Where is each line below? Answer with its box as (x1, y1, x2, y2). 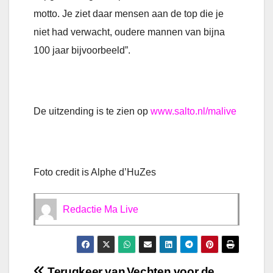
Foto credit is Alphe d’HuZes (34, 167, 156, 178)
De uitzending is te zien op (34, 106, 151, 117)
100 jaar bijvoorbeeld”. (34, 45, 130, 56)
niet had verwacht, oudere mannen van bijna (34, 27, 225, 38)
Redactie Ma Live (63, 204, 138, 215)
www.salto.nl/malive (151, 106, 236, 117)
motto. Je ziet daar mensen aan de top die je (34, 9, 224, 19)
